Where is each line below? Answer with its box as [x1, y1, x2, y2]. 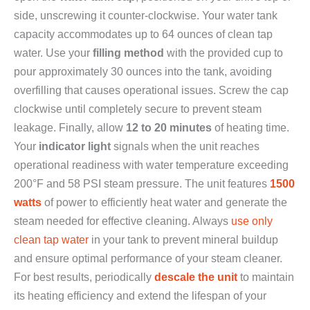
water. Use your [14, 46, 93, 59]
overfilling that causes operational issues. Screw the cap [14, 83, 289, 96]
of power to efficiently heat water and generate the [42, 195, 287, 208]
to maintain [237, 270, 294, 283]
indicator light [39, 139, 111, 152]
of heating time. [212, 120, 289, 134]
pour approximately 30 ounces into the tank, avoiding [14, 64, 272, 77]
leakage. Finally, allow [14, 120, 126, 134]
